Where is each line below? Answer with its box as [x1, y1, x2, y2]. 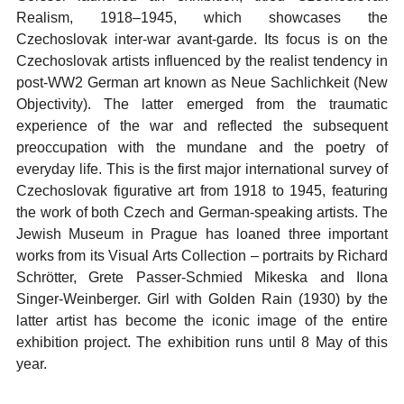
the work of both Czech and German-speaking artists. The [16, 205, 388, 220]
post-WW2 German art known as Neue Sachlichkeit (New [16, 75, 388, 90]
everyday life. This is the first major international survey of [16, 161, 388, 177]
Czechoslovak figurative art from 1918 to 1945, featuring [16, 183, 388, 198]
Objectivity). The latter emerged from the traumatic [16, 96, 388, 112]
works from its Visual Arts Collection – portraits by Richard [16, 248, 388, 263]
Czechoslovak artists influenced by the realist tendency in [16, 53, 388, 69]
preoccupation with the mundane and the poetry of [16, 140, 388, 155]
